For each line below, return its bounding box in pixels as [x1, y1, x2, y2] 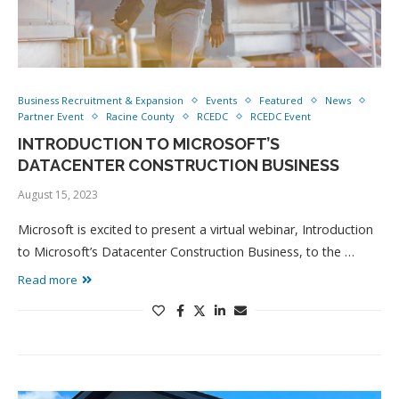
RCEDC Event [250, 110, 311, 123]
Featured [259, 94, 303, 107]
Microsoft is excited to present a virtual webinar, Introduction [18, 221, 373, 238]
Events [206, 94, 237, 107]
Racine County [106, 110, 175, 123]
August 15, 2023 [18, 187, 98, 202]
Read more [18, 272, 77, 288]
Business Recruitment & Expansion [18, 94, 183, 107]
